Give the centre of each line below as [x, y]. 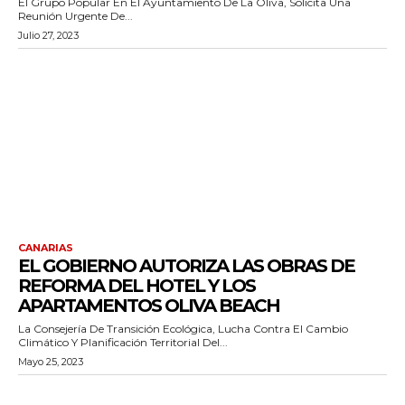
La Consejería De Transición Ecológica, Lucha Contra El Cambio [183, 328]
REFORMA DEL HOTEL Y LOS [137, 285]
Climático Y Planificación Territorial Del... [123, 342]
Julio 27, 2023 [48, 35]
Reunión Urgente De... [75, 15]
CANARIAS [46, 247]
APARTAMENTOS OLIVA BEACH [149, 305]
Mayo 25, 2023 [51, 361]
